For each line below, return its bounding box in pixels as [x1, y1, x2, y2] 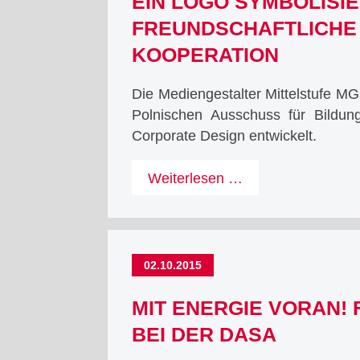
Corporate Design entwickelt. [132, 127, 317, 144]
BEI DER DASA [132, 324, 277, 346]
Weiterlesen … [148, 170, 243, 187]
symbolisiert [242, 211, 319, 228]
